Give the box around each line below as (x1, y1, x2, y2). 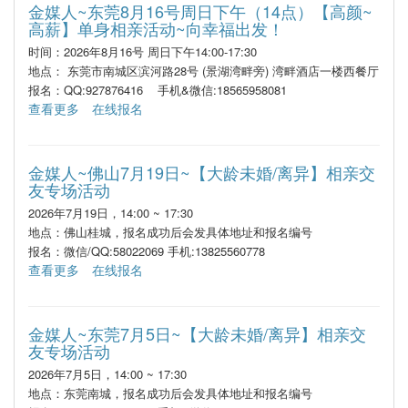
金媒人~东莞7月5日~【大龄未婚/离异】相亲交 (28, 321, 366, 345)
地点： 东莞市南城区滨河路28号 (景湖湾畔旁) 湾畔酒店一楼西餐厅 (28, 62, 379, 79)
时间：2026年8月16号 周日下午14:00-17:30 (28, 43, 257, 60)
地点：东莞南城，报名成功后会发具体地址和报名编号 (28, 384, 312, 402)
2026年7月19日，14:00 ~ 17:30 (28, 204, 193, 221)
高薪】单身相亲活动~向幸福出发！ (28, 16, 284, 40)
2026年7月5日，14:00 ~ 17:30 (28, 365, 187, 382)
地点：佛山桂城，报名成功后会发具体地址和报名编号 (28, 223, 312, 240)
